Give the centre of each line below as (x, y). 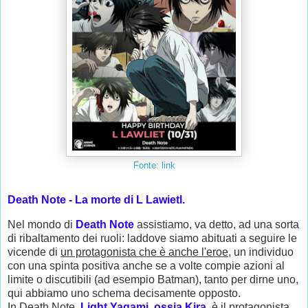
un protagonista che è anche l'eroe (144, 252)
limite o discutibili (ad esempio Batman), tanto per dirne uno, (153, 279)
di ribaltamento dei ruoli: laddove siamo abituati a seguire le (152, 238)
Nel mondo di (42, 224)
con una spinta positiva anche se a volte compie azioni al (146, 265)
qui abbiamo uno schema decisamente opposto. (124, 293)
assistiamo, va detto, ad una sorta (217, 224)
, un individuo (261, 252)
